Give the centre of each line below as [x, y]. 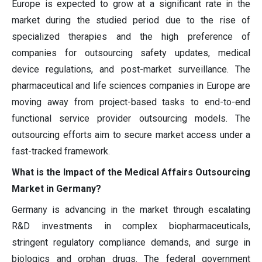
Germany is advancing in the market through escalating [131, 209]
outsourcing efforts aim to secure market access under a [131, 135]
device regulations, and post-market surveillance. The [131, 69]
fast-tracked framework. [61, 151]
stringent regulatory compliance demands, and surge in [131, 242]
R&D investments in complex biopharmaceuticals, [131, 226]
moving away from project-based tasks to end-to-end [131, 102]
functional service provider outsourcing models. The [131, 118]
